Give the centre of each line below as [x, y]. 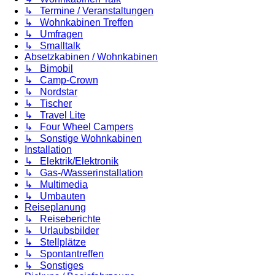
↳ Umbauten [55, 196]
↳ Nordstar [51, 92]
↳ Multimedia [56, 184]
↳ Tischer [48, 103]
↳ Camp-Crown [61, 80]
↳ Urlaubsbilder [62, 230]
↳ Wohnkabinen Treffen [79, 22]
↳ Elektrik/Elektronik [72, 161]
